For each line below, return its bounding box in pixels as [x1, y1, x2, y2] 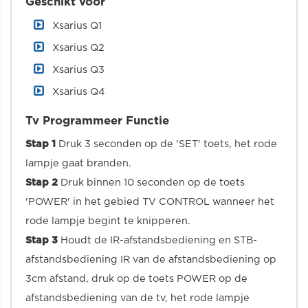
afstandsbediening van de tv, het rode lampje [25, 293, 250, 304]
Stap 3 [25, 235, 58, 246]
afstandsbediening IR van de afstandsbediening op [25, 254, 276, 265]
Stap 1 [25, 139, 56, 150]
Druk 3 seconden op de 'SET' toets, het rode [56, 139, 277, 150]
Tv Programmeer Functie [25, 115, 169, 127]
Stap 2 [25, 177, 58, 188]
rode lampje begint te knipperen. [25, 216, 190, 227]
